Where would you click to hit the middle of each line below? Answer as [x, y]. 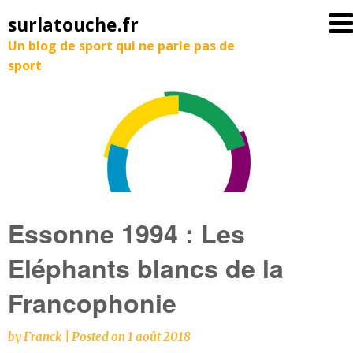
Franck [43, 337]
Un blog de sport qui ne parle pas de [121, 46]
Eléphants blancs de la [146, 268]
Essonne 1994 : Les [126, 233]
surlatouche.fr [73, 24]
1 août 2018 [159, 337]
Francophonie [92, 303]
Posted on [100, 337]
